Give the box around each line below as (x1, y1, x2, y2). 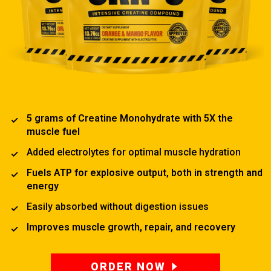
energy (27, 180, 59, 192)
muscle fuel (27, 126, 80, 138)
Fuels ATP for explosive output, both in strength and (27, 167, 263, 179)
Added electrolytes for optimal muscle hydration (27, 146, 241, 158)
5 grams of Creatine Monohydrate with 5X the (27, 113, 233, 125)
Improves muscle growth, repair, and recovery (27, 221, 235, 233)
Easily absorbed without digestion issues (27, 201, 209, 213)
